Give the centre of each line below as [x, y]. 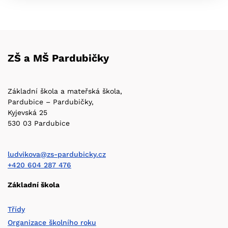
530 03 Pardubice [39, 123]
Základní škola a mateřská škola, [65, 91]
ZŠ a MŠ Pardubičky [58, 58]
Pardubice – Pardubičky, [51, 102]
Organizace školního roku [52, 222]
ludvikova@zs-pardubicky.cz [57, 154]
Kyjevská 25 [27, 112]
